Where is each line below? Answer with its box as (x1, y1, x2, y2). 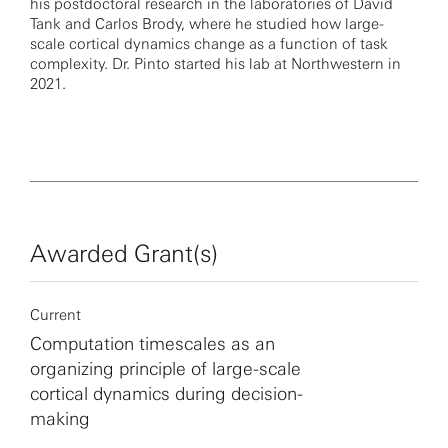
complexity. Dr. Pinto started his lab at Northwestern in (30, 55, 401, 73)
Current (30, 306, 81, 324)
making (30, 408, 90, 430)
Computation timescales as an (30, 333, 275, 355)
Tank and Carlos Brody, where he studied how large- (30, 15, 384, 33)
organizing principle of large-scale (30, 358, 301, 380)
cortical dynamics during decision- (30, 383, 303, 405)
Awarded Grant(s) (30, 239, 219, 268)
